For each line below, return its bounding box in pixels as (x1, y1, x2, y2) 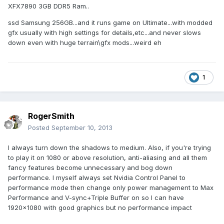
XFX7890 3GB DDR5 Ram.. (8, 2, 89, 10)
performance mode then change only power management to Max (8, 183, 213, 192)
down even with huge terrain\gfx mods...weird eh (8, 38, 161, 47)
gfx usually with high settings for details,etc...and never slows (8, 28, 201, 37)
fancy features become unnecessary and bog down (8, 163, 172, 172)
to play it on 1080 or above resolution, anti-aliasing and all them (8, 153, 207, 162)
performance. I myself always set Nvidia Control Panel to (8, 173, 185, 182)
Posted (28, 123, 51, 132)
